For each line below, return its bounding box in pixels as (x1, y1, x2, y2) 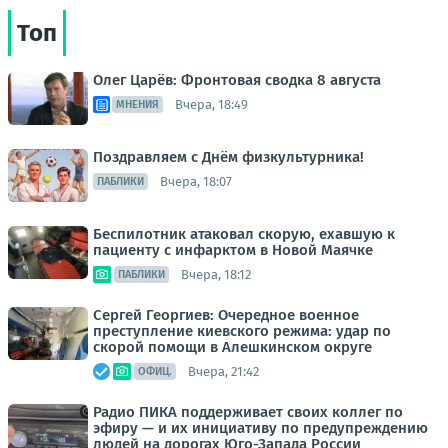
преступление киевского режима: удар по (93, 322, 391, 341)
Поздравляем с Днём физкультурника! (93, 148, 364, 167)
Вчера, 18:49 (175, 96, 248, 112)
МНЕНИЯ (116, 98, 159, 112)
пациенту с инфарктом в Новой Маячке (93, 241, 373, 260)
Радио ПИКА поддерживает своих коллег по (93, 403, 403, 422)
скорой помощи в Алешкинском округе (93, 338, 372, 357)
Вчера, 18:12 (181, 266, 251, 282)
